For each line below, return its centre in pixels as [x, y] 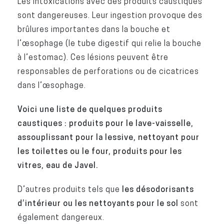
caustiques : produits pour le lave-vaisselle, [105, 123]
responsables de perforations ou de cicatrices [108, 71]
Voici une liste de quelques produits [90, 109]
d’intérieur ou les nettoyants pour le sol [99, 203]
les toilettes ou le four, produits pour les [99, 151]
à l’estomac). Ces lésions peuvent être [93, 57]
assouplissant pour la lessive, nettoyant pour [108, 137]
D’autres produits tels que [69, 189]
